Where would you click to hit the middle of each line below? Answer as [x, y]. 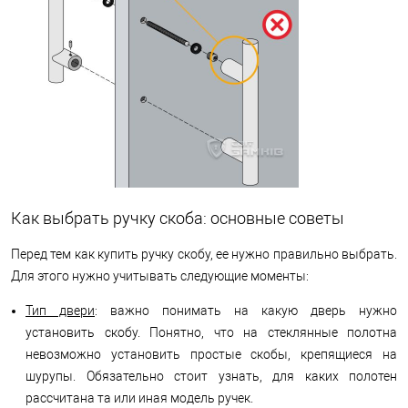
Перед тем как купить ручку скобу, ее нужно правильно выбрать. [204, 254]
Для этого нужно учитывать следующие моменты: [160, 275]
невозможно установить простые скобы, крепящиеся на [211, 354]
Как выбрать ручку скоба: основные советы [178, 218]
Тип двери [60, 310]
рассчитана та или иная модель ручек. [139, 398]
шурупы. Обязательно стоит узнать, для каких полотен [211, 376]
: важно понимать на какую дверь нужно [246, 310]
